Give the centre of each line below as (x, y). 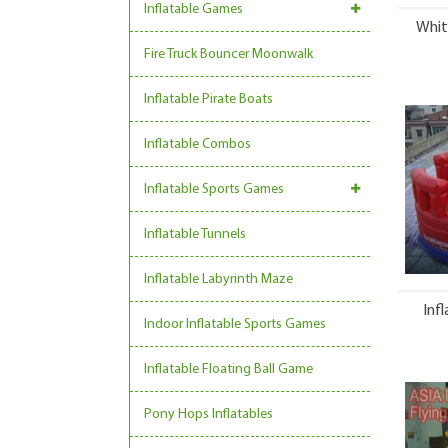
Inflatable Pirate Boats (208, 99)
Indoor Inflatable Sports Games (235, 324)
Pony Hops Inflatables (208, 414)
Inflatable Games (193, 9)
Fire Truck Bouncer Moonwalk (228, 54)
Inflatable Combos (197, 144)
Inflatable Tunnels (195, 234)
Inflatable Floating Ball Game (228, 369)
